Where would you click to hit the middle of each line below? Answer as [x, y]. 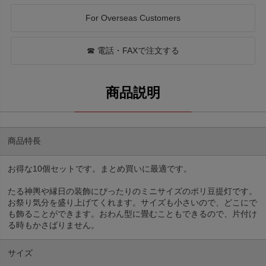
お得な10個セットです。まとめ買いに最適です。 [100, 169]
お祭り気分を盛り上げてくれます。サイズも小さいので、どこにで [133, 203]
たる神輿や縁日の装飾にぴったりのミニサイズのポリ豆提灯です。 [133, 191]
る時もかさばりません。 [54, 225]
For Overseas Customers [133, 18]
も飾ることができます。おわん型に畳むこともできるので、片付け [133, 214]
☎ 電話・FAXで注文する [133, 50]
